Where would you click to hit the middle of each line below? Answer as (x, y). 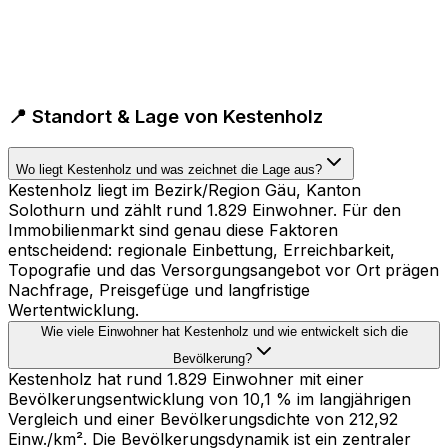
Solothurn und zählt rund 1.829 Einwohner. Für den (204, 209)
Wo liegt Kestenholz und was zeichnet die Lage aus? (169, 169)
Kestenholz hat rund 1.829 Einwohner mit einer (186, 378)
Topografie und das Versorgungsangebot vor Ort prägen (223, 269)
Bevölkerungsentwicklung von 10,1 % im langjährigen (209, 398)
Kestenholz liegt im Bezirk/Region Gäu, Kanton (184, 189)
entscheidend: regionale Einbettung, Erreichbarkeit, (201, 249)
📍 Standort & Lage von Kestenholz (165, 117)
